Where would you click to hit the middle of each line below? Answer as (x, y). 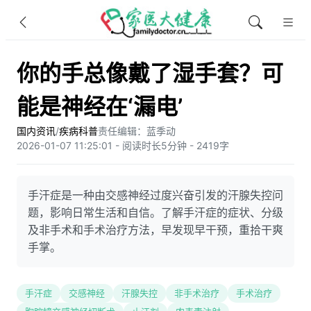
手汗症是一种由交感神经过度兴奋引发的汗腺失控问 (155, 195)
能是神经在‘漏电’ (100, 107)
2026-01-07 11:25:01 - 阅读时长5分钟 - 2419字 (123, 145)
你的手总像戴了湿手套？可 (150, 73)
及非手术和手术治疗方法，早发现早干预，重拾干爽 (155, 230)
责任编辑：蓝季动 (137, 131)
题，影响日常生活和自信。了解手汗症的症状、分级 (155, 212)
